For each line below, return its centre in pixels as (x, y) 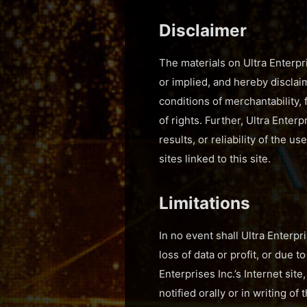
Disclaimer (203, 30)
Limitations (205, 203)
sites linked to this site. (215, 159)
